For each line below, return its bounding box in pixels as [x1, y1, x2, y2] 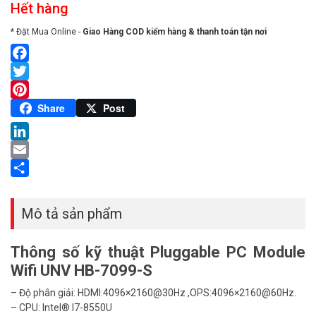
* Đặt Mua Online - [11, 27, 83, 37]
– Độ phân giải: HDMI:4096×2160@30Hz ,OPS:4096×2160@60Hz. [11, 286, 296, 298]
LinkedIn [11, 142, 53, 156]
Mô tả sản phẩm [21, 205, 122, 222]
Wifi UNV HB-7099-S [11, 261, 152, 279]
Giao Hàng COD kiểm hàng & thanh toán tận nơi [83, 27, 267, 37]
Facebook [11, 64, 59, 78]
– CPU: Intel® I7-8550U [11, 301, 112, 313]
